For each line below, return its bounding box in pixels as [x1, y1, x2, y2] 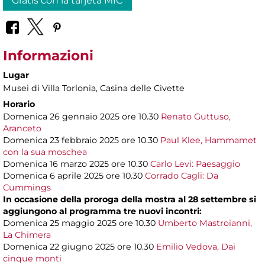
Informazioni [3, 47, 93, 64]
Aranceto [3, 123, 41, 134]
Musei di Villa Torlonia [3, 83, 96, 94]
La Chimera [3, 230, 51, 241]
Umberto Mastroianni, [158, 218, 252, 229]
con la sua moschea [3, 147, 87, 158]
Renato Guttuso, [161, 111, 231, 122]
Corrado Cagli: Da [145, 170, 218, 182]
